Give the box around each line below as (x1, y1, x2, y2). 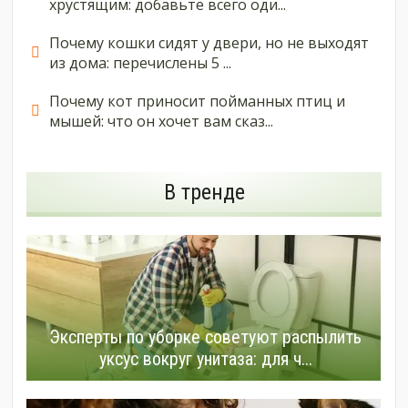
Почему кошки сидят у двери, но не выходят (49, 33, 370, 53)
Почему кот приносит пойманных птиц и (49, 91, 346, 111)
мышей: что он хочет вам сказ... (49, 111, 274, 131)
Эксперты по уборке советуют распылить (49, 326, 362, 349)
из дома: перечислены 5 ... (49, 53, 232, 73)
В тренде (163, 179, 245, 205)
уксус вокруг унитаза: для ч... (98, 348, 312, 371)
